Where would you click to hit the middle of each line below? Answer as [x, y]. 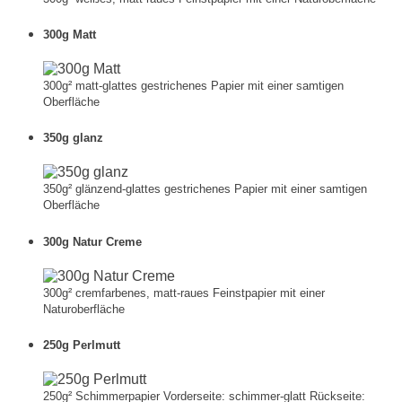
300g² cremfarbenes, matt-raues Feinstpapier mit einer [184, 293]
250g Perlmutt [82, 345]
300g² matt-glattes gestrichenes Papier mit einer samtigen [193, 86]
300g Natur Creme [92, 241]
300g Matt [70, 34]
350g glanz [73, 138]
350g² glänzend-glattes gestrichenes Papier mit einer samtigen [205, 189]
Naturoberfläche [84, 309]
